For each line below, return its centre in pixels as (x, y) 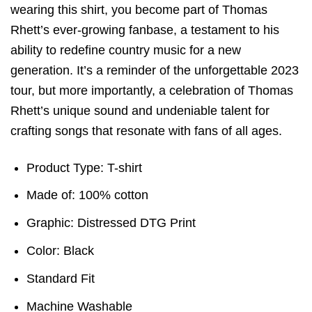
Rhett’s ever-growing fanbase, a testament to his (145, 30)
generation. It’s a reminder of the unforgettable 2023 (155, 71)
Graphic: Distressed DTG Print (111, 223)
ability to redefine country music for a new (126, 50)
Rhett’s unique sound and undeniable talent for (140, 111)
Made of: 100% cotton (88, 195)
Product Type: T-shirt (85, 167)
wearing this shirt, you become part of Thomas (139, 10)
